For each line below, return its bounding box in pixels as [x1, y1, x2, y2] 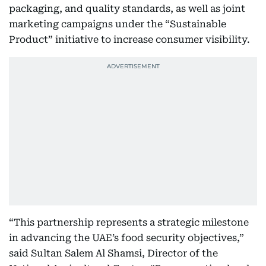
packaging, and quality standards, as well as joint [9, 3, 245, 14]
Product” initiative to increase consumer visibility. [9, 34, 250, 45]
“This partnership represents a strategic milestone [9, 217, 249, 228]
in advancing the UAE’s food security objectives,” [9, 232, 244, 243]
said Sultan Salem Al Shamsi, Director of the [9, 248, 218, 259]
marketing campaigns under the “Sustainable [9, 18, 226, 30]
